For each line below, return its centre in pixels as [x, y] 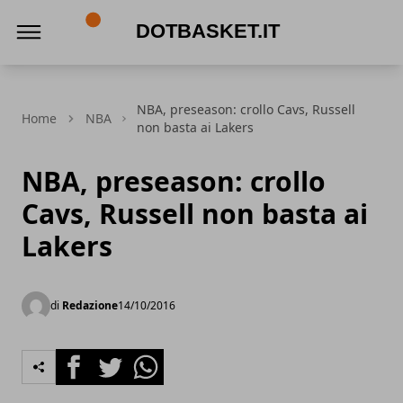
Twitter [115, 359]
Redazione [90, 305]
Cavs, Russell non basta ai [195, 214]
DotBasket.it [116, 67]
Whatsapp [161, 359]
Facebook [88, 359]
